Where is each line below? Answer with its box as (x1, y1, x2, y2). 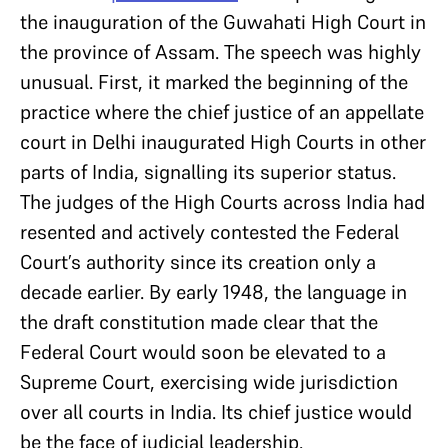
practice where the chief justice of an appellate (20, 98, 424, 125)
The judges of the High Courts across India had (20, 188, 425, 215)
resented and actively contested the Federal (20, 218, 399, 245)
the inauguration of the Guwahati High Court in (20, 8, 426, 35)
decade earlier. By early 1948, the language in (20, 278, 407, 305)
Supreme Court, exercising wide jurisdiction (20, 368, 398, 395)
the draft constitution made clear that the (20, 308, 378, 335)
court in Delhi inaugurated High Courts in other (20, 128, 426, 155)
